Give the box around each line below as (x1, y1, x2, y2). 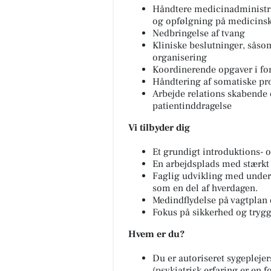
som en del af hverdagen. (152, 181, 258, 194)
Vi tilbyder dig (128, 121, 190, 134)
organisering (152, 51, 207, 64)
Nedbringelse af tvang (152, 27, 245, 39)
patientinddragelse (152, 99, 232, 112)
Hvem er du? (128, 227, 184, 240)
